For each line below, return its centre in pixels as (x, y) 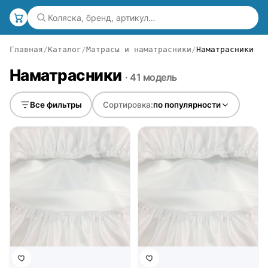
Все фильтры (56, 105)
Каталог (65, 49)
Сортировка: (128, 105)
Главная (26, 49)
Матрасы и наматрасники (139, 49)
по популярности (187, 105)
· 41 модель (151, 77)
